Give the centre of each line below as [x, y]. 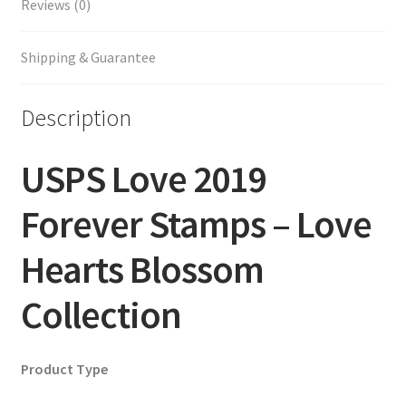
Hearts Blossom [142, 270]
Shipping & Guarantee [88, 57]
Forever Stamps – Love [196, 224]
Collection [101, 315]
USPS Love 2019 [143, 179]
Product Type [64, 368]
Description [76, 118]
